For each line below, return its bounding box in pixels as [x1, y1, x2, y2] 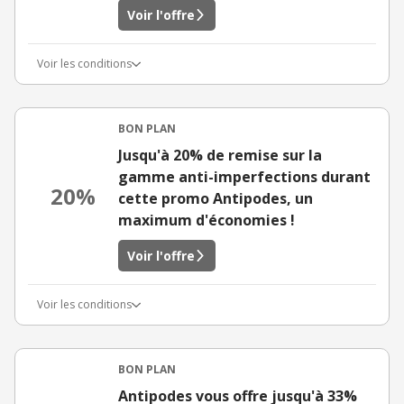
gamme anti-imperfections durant [118, 167, 371, 187]
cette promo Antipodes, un [118, 188, 313, 208]
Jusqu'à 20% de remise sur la [118, 145, 322, 165]
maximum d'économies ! [118, 210, 295, 230]
